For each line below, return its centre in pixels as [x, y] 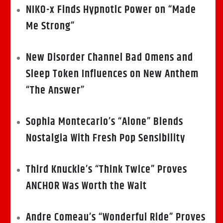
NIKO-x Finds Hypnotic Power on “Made [111, 10]
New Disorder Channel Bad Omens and [110, 58]
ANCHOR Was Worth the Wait [86, 186]
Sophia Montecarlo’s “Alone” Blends [105, 122]
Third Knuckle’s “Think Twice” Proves [107, 170]
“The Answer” [55, 91]
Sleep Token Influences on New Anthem [112, 74]
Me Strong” [50, 27]
